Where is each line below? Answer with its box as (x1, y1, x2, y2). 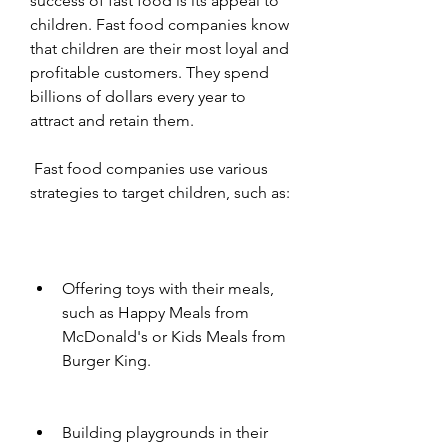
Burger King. (62, 350, 151, 370)
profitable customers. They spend (30, 62, 269, 82)
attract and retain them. (30, 110, 194, 130)
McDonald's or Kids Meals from (62, 326, 286, 346)
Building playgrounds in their (62, 422, 268, 442)
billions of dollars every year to (30, 86, 246, 106)
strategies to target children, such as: (30, 182, 290, 202)
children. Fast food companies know (30, 14, 289, 34)
